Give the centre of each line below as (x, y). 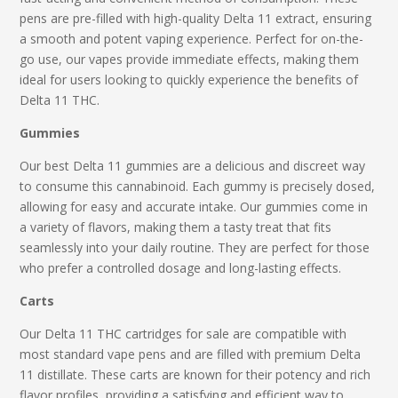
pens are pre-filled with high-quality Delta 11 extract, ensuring (196, 18)
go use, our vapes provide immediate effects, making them (190, 59)
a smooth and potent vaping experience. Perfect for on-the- (192, 38)
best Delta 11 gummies (112, 165)
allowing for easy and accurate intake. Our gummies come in (194, 206)
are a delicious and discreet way (272, 165)
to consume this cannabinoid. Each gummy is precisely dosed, (198, 186)
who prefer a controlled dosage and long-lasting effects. (181, 267)
